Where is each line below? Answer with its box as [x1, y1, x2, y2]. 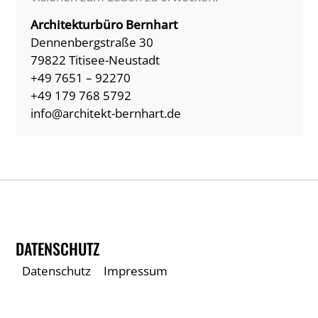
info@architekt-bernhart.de [30, 105, 181, 122]
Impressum [104, 263, 168, 280]
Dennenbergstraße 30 [30, 34, 153, 51]
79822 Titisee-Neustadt [30, 52, 160, 69]
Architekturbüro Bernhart [30, 16, 177, 33]
